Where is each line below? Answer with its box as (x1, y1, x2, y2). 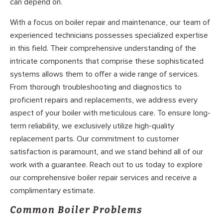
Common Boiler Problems (10, 204, 143, 216)
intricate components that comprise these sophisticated (10, 56, 204, 67)
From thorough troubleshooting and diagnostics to (10, 82, 182, 93)
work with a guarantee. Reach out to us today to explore (10, 160, 203, 170)
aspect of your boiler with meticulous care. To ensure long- (10, 108, 211, 118)
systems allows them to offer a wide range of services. (10, 69, 199, 80)
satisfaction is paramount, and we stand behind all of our (10, 147, 203, 157)
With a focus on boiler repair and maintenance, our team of (10, 17, 210, 28)
